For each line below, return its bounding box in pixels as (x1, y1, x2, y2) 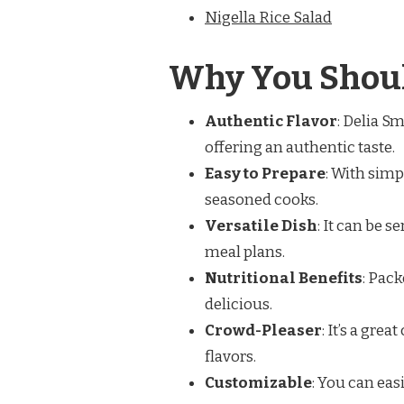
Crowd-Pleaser (205, 321, 322, 341)
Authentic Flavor (205, 112, 337, 132)
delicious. (205, 295, 272, 315)
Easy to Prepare (205, 164, 326, 184)
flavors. (205, 347, 256, 367)
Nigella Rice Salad (205, 7, 332, 27)
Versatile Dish (205, 216, 317, 236)
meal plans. (205, 243, 285, 262)
